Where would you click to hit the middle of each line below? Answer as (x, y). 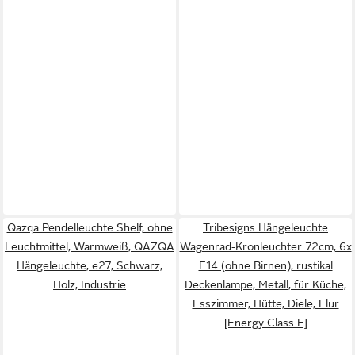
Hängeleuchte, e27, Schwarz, (90, 265)
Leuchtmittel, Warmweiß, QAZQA (90, 246)
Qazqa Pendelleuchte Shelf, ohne (90, 227)
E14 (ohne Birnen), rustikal (265, 265)
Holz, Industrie (90, 284)
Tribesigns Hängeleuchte (265, 227)
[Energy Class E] (265, 323)
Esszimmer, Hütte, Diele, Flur (265, 303)
